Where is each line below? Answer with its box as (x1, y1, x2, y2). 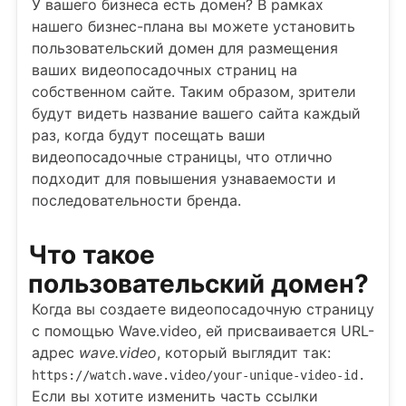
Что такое (28, 239, 155, 270)
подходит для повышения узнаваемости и (32, 169, 336, 188)
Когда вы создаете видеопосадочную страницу (32, 300, 374, 318)
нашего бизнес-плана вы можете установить (32, 17, 355, 35)
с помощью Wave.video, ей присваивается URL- (32, 322, 374, 340)
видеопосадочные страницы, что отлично (32, 148, 333, 166)
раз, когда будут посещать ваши (32, 126, 266, 144)
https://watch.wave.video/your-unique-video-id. (32, 368, 365, 382)
